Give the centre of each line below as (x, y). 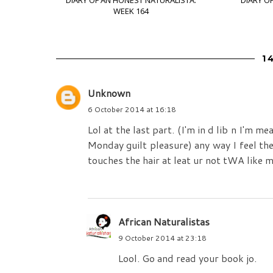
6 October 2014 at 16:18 (132, 110)
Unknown (109, 93)
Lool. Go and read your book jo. (187, 258)
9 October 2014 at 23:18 (162, 238)
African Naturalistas (164, 222)
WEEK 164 (131, 11)
